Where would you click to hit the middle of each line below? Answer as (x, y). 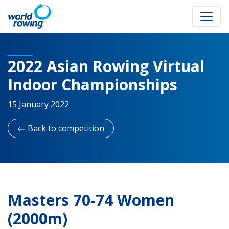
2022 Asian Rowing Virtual (106, 66)
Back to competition (65, 128)
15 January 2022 (38, 104)
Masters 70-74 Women (91, 200)
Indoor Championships (93, 85)
